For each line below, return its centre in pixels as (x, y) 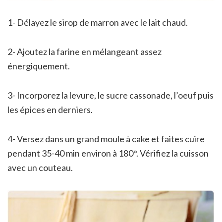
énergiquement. (39, 66)
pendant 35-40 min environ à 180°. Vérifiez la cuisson (108, 153)
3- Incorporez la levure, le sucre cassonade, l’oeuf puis (111, 95)
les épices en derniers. (50, 109)
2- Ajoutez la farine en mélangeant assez (84, 51)
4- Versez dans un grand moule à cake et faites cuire (106, 139)
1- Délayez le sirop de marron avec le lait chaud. (98, 22)
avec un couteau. (40, 167)
